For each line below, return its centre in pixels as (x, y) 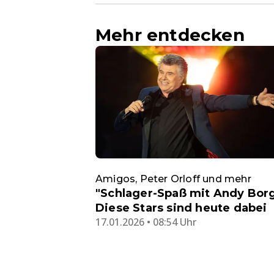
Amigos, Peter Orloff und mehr (173, 179)
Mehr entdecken (170, 35)
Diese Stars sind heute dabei (181, 208)
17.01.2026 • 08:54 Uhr (146, 222)
